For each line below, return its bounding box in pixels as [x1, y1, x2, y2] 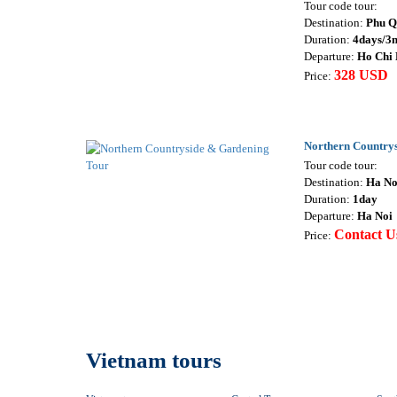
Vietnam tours [86, 348, 222, 373]
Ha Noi [356, 209, 393, 223]
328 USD [333, 67, 388, 83]
